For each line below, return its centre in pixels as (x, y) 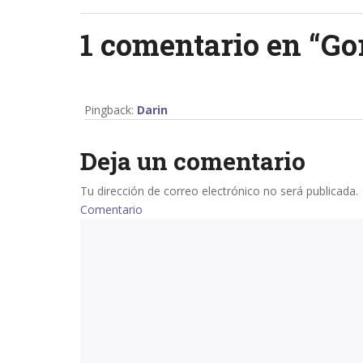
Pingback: (110, 110)
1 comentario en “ (200, 45)
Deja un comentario (192, 161)
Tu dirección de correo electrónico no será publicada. (219, 191)
